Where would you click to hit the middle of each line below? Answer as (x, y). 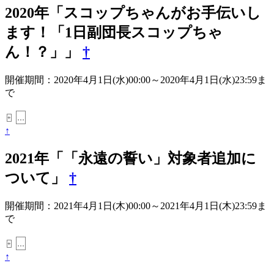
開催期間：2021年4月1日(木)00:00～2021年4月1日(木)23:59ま (136, 206)
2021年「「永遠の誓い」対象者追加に (131, 158)
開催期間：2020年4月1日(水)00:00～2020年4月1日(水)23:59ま (136, 80)
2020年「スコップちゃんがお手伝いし (133, 13)
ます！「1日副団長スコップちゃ (114, 33)
